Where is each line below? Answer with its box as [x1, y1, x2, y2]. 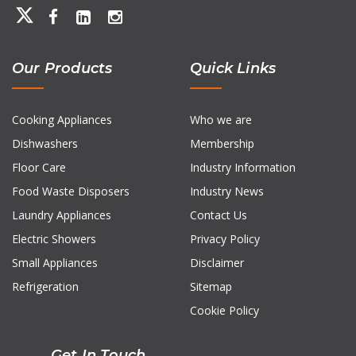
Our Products [12, 60, 113, 78]
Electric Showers [12, 231, 96, 247]
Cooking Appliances [12, 112, 112, 128]
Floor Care [12, 160, 66, 176]
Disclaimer [190, 255, 244, 271]
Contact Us [190, 207, 247, 223]
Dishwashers [12, 136, 78, 152]
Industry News [190, 184, 264, 199]
